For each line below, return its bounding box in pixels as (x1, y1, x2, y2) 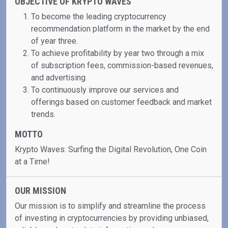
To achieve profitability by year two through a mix (31, 48, 204, 58)
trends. (31, 109, 55, 119)
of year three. (31, 36, 78, 46)
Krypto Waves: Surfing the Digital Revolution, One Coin (15, 145, 207, 154)
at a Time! (15, 157, 50, 166)
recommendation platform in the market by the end (31, 24, 210, 34)
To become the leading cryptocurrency (31, 12, 166, 21)
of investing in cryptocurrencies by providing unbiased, (15, 213, 209, 223)
